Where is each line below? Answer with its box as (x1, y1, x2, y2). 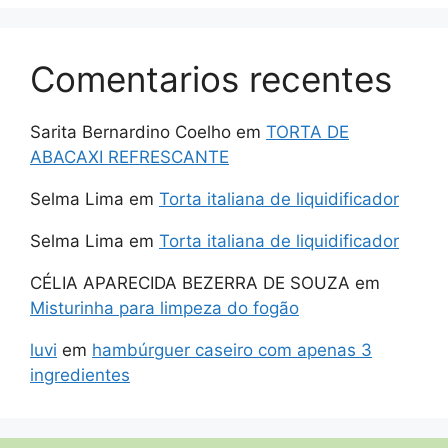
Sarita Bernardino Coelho (30, 122, 231, 143)
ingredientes (30, 365, 130, 386)
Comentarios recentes (30, 58, 392, 101)
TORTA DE (266, 122, 349, 143)
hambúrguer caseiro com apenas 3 (92, 340, 372, 361)
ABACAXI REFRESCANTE (30, 147, 229, 168)
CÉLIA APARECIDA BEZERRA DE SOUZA (30, 273, 350, 294)
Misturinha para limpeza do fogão (30, 298, 299, 319)
